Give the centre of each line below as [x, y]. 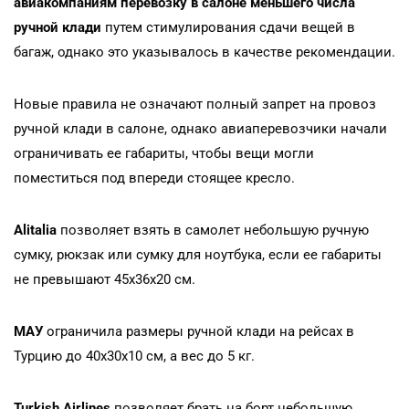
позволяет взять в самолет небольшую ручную [213, 230]
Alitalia [35, 230]
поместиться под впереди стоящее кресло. [154, 178]
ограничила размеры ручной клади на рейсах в [199, 331]
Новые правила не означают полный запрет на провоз [195, 104]
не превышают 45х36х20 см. [105, 279]
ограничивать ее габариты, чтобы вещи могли [164, 153]
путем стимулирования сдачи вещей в [228, 27]
